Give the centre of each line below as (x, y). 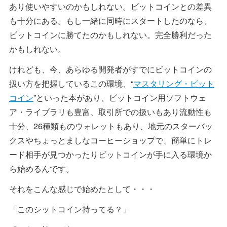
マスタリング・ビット (174, 84)
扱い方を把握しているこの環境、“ (71, 84)
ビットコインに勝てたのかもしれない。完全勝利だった (110, 35)
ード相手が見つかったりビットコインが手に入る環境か (110, 155)
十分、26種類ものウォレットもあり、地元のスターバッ (111, 126)
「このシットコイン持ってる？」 (70, 209)
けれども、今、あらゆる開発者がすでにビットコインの (110, 69)
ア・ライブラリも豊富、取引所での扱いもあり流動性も (110, 112)
